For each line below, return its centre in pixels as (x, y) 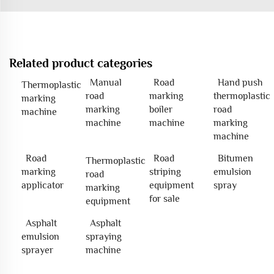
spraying (103, 237)
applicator (43, 185)
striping (165, 172)
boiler (161, 109)
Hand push (240, 83)
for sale (165, 199)
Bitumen (235, 158)
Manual (106, 83)
